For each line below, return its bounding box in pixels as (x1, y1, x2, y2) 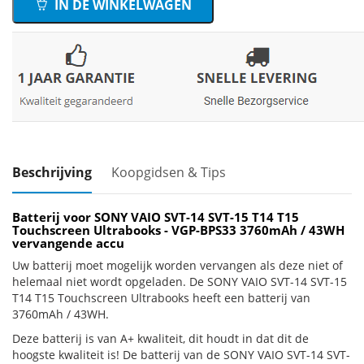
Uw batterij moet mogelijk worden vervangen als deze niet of (12, 258, 343, 273)
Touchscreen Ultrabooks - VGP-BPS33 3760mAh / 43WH (12, 222, 344, 238)
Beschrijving (12, 163, 92, 181)
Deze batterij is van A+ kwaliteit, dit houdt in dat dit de (12, 331, 309, 346)
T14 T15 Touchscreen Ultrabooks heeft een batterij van (12, 290, 310, 305)
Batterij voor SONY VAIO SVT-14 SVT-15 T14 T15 (12, 209, 299, 225)
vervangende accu (12, 235, 124, 251)
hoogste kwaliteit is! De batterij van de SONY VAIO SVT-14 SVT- (12, 347, 350, 362)
